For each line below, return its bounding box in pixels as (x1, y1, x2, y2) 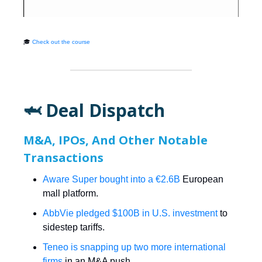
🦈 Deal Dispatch (23, 98, 165, 123)
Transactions (23, 150, 104, 166)
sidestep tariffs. (43, 222, 105, 233)
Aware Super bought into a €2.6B (43, 174, 180, 185)
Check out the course (32, 39, 90, 46)
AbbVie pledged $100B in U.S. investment (43, 208, 218, 219)
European (180, 174, 223, 185)
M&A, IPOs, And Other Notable (23, 132, 208, 149)
